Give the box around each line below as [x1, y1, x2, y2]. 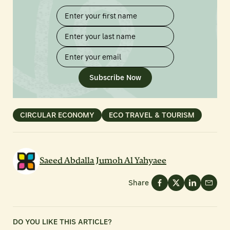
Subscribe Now [89, 72, 141, 82]
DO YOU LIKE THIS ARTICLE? [13, 217, 112, 226]
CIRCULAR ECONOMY [20, 110, 94, 120]
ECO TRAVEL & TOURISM [109, 110, 195, 120]
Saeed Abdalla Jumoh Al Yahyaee [40, 154, 166, 168]
